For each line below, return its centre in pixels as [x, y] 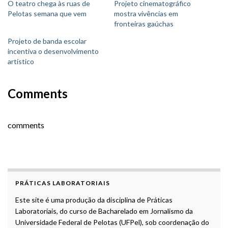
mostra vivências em [146, 14]
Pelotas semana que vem [47, 14]
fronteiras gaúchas [144, 24]
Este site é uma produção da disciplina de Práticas [94, 200]
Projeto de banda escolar [47, 41]
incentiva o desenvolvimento [53, 51]
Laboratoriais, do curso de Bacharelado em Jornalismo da [104, 211]
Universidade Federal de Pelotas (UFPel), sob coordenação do [112, 222]
